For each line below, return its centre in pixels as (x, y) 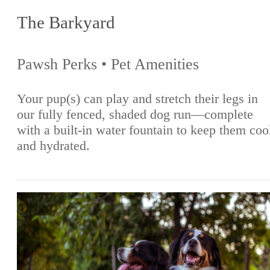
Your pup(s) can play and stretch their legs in (137, 99)
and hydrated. (53, 146)
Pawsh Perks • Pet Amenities (108, 64)
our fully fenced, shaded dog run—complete (135, 115)
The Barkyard (66, 22)
